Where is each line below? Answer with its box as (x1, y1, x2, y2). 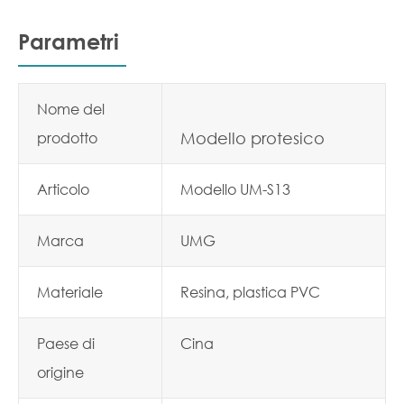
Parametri (18, 29, 119, 54)
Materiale (37, 282, 103, 301)
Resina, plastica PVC (180, 282, 320, 301)
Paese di (37, 334, 95, 353)
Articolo (37, 179, 89, 198)
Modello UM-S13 (180, 179, 290, 198)
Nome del (37, 99, 105, 118)
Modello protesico (180, 128, 325, 148)
